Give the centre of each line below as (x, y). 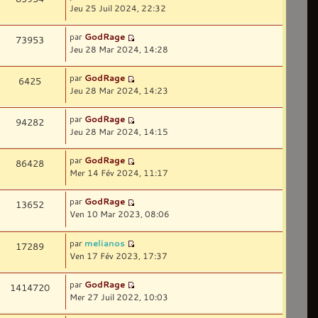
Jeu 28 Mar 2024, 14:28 (119, 49)
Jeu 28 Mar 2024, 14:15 (119, 132)
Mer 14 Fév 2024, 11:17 (119, 173)
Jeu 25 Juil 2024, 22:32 (118, 7)
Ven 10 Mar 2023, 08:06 (120, 214)
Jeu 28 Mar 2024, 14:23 (119, 91)
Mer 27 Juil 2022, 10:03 (119, 296)
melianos (105, 242)
